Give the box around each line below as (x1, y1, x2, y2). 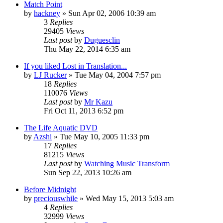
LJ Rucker (34, 70, 67, 79)
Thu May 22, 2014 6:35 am (44, 44, 130, 53)
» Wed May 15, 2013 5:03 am (78, 194, 174, 203)
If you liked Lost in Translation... (24, 61, 127, 70)
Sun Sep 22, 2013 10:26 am (44, 168, 131, 177)
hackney (34, 8, 60, 17)
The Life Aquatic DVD (24, 123, 98, 132)
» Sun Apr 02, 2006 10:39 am (60, 8, 156, 17)
